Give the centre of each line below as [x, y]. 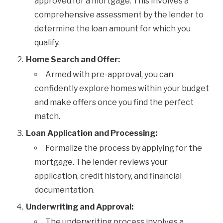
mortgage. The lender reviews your [101, 162]
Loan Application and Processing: [92, 133]
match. [47, 116]
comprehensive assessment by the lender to [119, 15]
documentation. [64, 190]
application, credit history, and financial [108, 176]
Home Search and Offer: [73, 59]
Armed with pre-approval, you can [109, 74]
